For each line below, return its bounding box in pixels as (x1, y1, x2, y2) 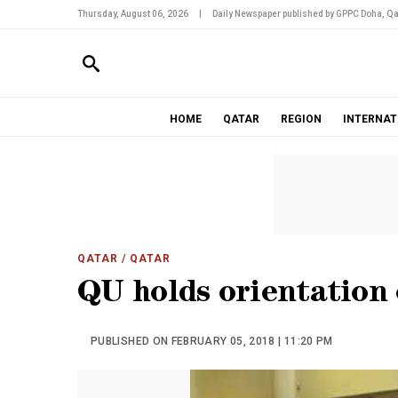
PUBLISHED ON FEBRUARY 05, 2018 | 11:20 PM (91, 335, 333, 347)
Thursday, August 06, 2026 (77, 9, 188, 19)
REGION (280, 113, 322, 125)
